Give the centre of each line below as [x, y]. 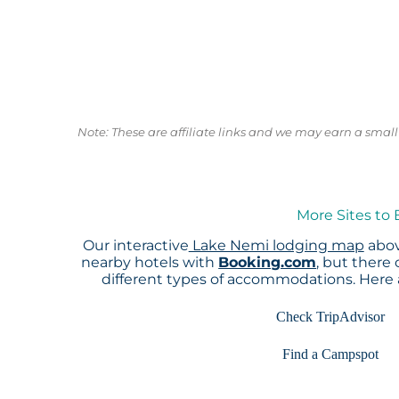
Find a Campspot [331, 354]
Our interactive [135, 246]
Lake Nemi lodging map [276, 246]
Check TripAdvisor [331, 317]
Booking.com [268, 263]
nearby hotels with [150, 263]
